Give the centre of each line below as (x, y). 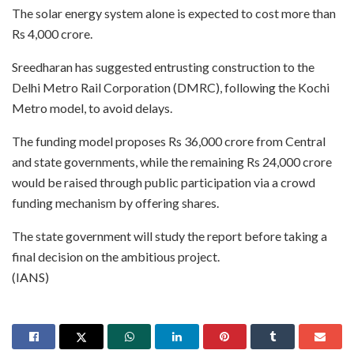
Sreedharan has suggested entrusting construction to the (163, 67)
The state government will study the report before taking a (169, 236)
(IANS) (30, 277)
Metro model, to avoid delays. (92, 108)
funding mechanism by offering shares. (115, 203)
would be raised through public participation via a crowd (164, 183)
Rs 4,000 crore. (52, 34)
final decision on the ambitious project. (116, 257)
